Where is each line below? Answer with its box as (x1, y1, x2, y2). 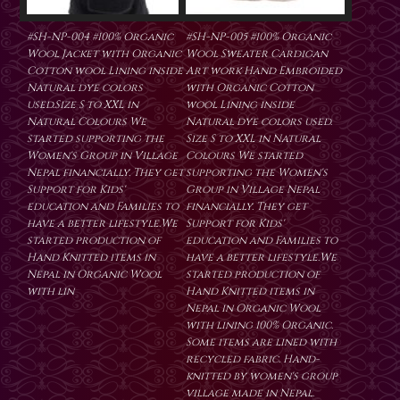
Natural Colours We (27, 114, 146, 129)
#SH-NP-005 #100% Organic (186, 29, 331, 45)
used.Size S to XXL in (27, 97, 138, 112)
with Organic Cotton (186, 80, 313, 96)
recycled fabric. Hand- (186, 352, 320, 367)
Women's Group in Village (27, 148, 178, 163)
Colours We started (186, 148, 303, 163)
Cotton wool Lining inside (27, 63, 183, 79)
